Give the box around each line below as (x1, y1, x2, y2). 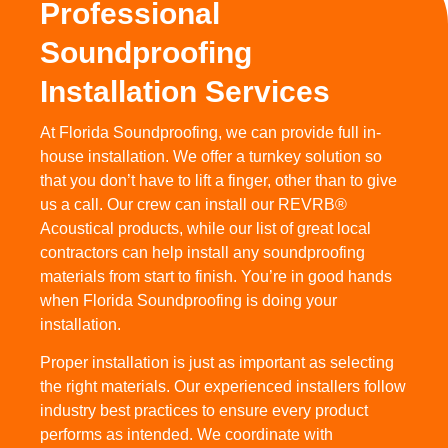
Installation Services (40, 75, 330, 109)
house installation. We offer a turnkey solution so (40, 148, 382, 166)
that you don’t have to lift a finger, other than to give (40, 172, 397, 190)
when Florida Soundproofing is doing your (40, 292, 337, 310)
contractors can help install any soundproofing (40, 244, 365, 262)
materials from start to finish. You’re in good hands (40, 268, 392, 286)
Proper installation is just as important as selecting (40, 354, 394, 372)
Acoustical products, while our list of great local (40, 220, 371, 238)
